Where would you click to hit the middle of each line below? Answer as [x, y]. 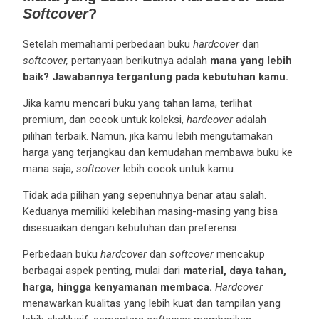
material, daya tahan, [234, 270]
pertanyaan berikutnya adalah [139, 60]
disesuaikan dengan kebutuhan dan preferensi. [130, 228]
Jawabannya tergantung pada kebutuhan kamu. [170, 77]
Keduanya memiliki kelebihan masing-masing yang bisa [150, 211]
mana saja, [49, 168]
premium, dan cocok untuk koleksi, [104, 119]
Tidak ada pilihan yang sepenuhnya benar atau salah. [144, 195]
